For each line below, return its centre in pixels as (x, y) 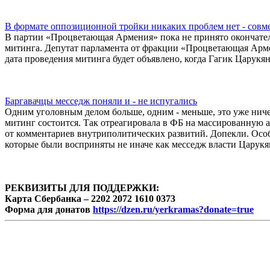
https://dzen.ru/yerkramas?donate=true (173, 209)
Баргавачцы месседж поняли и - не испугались (101, 101)
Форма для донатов (49, 209)
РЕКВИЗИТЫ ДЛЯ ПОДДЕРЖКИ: (82, 187)
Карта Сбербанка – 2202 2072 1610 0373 (90, 198)
